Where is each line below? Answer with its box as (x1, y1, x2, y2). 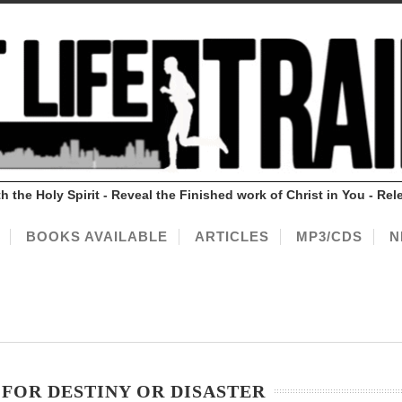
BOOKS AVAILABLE (26, 229, 168, 245)
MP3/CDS (296, 229, 363, 245)
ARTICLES (195, 229, 269, 245)
